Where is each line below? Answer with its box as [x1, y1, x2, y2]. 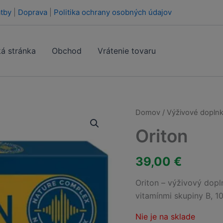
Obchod [52, 46, 82, 56]
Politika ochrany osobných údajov [54, 7, 172, 17]
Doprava [18, 7, 47, 17]
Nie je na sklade [135, 211, 195, 222]
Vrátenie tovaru [98, 46, 156, 56]
